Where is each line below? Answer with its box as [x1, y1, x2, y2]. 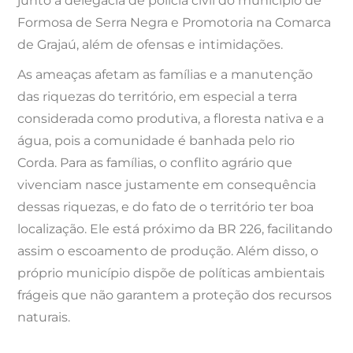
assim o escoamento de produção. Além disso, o [17, 243, 319, 258]
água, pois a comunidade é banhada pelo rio [17, 132, 295, 148]
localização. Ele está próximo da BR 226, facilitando [17, 221, 333, 236]
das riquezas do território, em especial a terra [17, 88, 298, 104]
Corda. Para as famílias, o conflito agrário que [17, 154, 293, 170]
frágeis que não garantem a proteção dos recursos [17, 287, 333, 303]
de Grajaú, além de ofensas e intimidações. [17, 36, 284, 52]
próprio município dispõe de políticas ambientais [17, 265, 325, 281]
